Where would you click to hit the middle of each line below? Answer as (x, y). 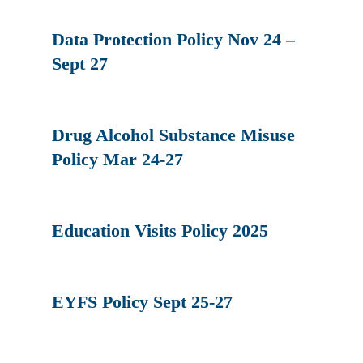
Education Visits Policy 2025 (160, 230)
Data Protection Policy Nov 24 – (174, 39)
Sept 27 (80, 63)
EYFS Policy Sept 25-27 (143, 301)
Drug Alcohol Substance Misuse (174, 135)
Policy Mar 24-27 (118, 159)
